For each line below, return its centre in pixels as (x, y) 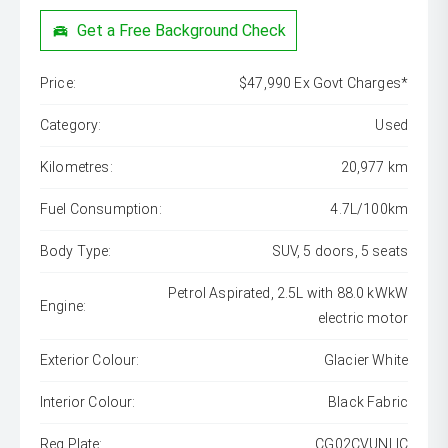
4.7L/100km (369, 209)
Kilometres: (76, 167)
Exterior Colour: (90, 360)
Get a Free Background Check (182, 30)
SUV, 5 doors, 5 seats (339, 251)
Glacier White (365, 360)
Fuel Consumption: (101, 209)
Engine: (63, 305)
